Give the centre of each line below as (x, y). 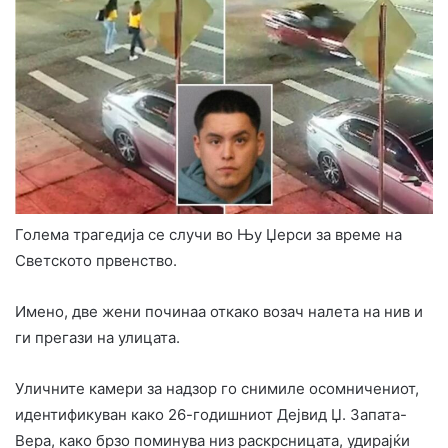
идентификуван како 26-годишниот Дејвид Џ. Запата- (211, 414)
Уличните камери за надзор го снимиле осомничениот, (217, 388)
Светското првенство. (96, 260)
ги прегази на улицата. (97, 337)
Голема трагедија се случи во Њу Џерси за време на (208, 234)
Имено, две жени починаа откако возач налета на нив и (219, 311)
